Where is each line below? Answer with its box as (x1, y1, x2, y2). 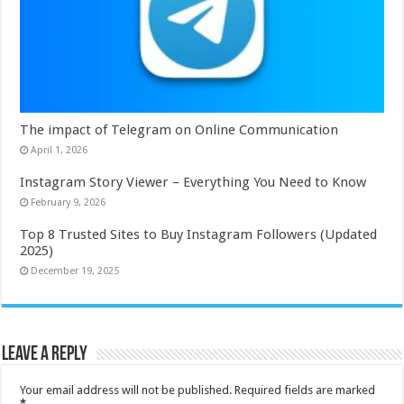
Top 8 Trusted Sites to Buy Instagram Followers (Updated (20, 225, 378, 243)
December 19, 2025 (31, 264, 120, 277)
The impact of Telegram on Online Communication (20, 121, 339, 138)
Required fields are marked (234, 382, 376, 397)
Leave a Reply (2, 344, 88, 365)
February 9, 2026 (31, 196, 106, 208)
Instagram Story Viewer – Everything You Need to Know (20, 173, 367, 190)
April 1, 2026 (31, 143, 88, 156)
